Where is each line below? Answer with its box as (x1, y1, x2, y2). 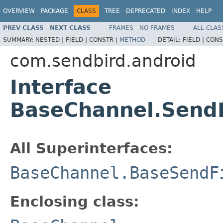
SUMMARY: (3, 36, 35, 43)
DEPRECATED (126, 7, 165, 14)
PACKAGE (41, 7, 68, 14)
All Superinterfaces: (10, 139, 173, 157)
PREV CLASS (3, 24, 44, 31)
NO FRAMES (139, 24, 175, 31)
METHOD (119, 36, 145, 43)
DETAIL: (158, 36, 183, 43)
